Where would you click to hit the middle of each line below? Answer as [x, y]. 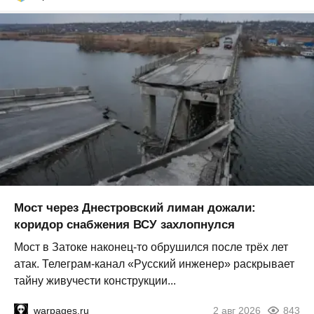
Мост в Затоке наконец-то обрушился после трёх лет [151, 247]
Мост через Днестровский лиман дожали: [135, 208]
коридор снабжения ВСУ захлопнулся [124, 225]
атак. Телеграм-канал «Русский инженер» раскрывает [154, 264]
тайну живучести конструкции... [95, 281]
